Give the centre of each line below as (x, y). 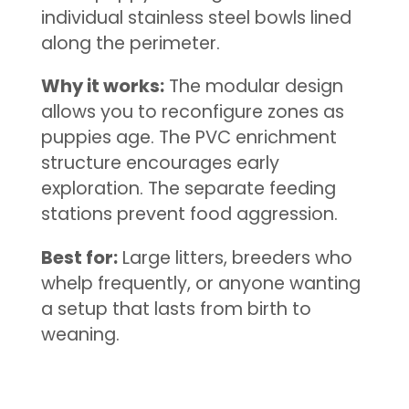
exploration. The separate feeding (188, 189)
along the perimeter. (130, 43)
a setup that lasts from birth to (176, 309)
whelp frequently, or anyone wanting (200, 283)
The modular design (253, 87)
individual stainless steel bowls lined (196, 17)
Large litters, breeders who (235, 257)
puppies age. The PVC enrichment (189, 138)
